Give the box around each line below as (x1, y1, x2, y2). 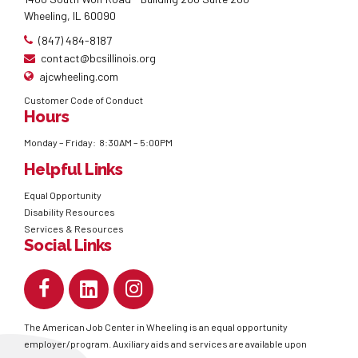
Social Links (24, 235, 112, 255)
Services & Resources (24, 222, 124, 234)
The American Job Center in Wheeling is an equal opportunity (24, 320, 288, 332)
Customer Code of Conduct (24, 94, 143, 106)
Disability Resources (24, 205, 115, 217)
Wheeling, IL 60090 (24, 9, 116, 23)
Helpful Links (24, 159, 123, 179)
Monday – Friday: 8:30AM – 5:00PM (24, 137, 173, 149)
